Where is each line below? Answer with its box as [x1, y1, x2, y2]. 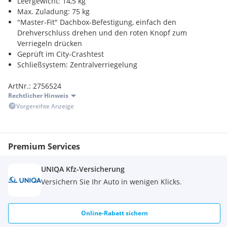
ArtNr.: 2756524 [8, 81, 61, 91]
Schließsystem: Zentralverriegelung [17, 60, 137, 69]
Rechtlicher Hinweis [8, 91, 68, 100]
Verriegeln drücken [17, 39, 82, 48]
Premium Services [8, 140, 80, 152]
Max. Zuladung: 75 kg [17, 7, 90, 16]
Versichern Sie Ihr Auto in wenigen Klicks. [41, 176, 182, 186]
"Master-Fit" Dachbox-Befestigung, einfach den [17, 17, 176, 27]
